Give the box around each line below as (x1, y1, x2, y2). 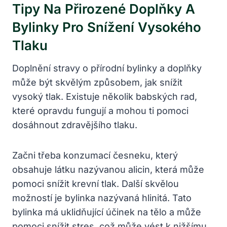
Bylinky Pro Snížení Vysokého (12, 19, 201, 35)
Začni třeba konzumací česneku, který (12, 149, 178, 161)
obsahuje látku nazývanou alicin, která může (12, 164, 204, 175)
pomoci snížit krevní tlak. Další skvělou (12, 178, 179, 189)
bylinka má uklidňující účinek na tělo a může (12, 206, 201, 217)
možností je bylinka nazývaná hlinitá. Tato (12, 192, 192, 203)
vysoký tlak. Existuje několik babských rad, (12, 91, 197, 102)
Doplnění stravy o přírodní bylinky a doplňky (12, 62, 202, 73)
